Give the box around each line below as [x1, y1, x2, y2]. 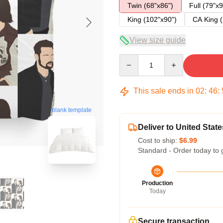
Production [142, 180, 173, 187]
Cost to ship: [138, 136, 179, 144]
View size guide [129, 36, 186, 44]
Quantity [119, 55, 145, 63]
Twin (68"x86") [127, 1, 173, 9]
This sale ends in [131, 87, 196, 95]
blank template [52, 107, 92, 114]
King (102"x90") [127, 15, 177, 23]
